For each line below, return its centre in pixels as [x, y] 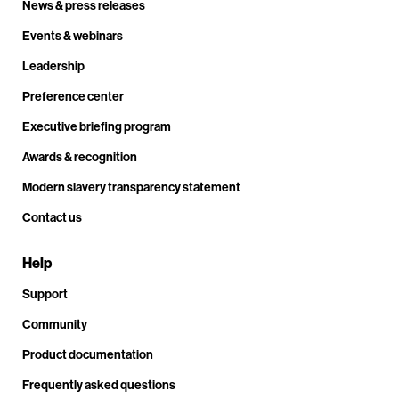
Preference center [73, 96]
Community [55, 324]
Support [45, 293]
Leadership [53, 65]
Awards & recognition [80, 156]
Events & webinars [73, 35]
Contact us [52, 217]
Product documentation [88, 354]
